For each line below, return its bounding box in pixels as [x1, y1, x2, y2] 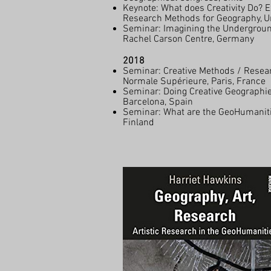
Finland [123, 117, 154, 129]
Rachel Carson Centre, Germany [123, 33, 254, 45]
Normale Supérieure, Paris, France [123, 76, 266, 88]
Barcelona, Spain [123, 96, 193, 108]
